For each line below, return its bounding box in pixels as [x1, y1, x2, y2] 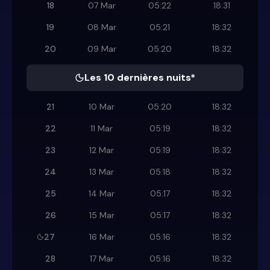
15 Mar [89, 210, 115, 221]
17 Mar [89, 253, 114, 265]
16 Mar [89, 231, 115, 243]
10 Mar [89, 101, 115, 113]
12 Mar [89, 145, 114, 156]
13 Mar [89, 166, 114, 178]
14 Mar [89, 188, 115, 199]
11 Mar [90, 123, 113, 134]
